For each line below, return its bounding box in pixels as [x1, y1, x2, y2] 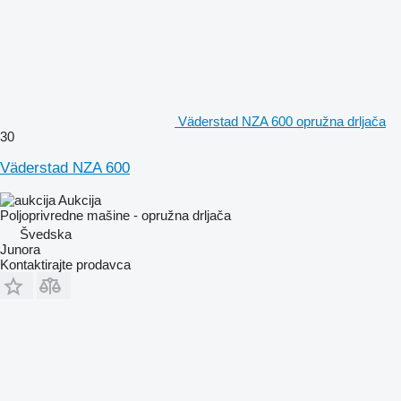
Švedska [20, 226, 72, 242]
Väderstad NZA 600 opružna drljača [178, 113, 386, 129]
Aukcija [58, 192, 101, 208]
